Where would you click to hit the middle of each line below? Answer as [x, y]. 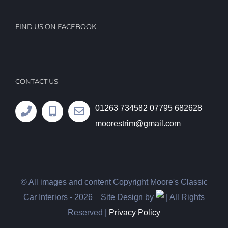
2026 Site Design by [115, 197]
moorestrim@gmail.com [138, 123]
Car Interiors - [49, 197]
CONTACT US [37, 81]
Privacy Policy [135, 212]
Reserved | [88, 212]
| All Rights [184, 197]
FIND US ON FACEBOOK [56, 26]
